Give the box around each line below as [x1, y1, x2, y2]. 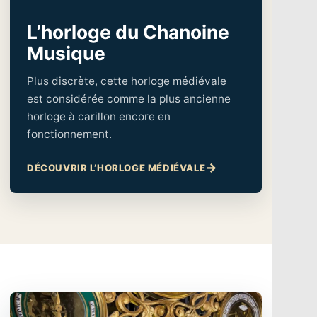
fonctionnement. [27, 127, 112, 141]
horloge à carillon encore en [27, 109, 171, 123]
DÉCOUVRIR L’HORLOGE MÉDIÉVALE [27, 161, 206, 173]
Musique [27, 41, 105, 64]
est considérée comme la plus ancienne [27, 91, 231, 105]
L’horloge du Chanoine [27, 20, 229, 43]
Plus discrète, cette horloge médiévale [27, 74, 226, 88]
